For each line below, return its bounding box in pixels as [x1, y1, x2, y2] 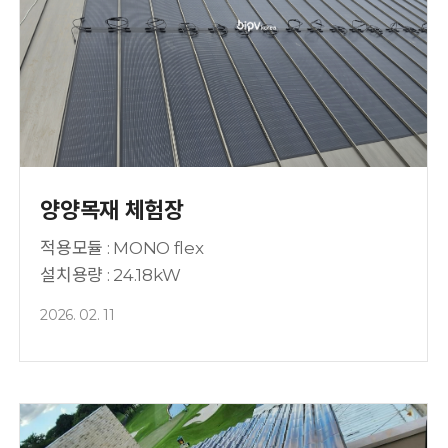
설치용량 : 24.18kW [40, 265, 181, 286]
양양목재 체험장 [40, 197, 184, 225]
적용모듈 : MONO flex [40, 238, 204, 259]
